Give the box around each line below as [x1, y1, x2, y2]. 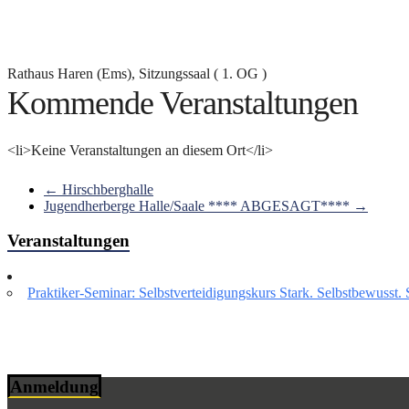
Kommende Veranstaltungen [7, 84, 358, 121]
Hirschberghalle [58, 181, 153, 197]
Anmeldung [10, 376, 99, 396]
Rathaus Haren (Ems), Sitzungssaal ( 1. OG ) [7, 65, 267, 81]
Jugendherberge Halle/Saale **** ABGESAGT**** [44, 197, 353, 214]
